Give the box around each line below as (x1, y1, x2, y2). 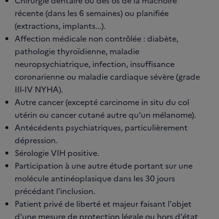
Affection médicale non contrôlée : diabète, (15, 33, 178, 44)
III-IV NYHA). (15, 84, 63, 95)
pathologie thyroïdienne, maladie (15, 45, 139, 57)
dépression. (15, 134, 58, 146)
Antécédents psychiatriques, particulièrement (15, 122, 188, 133)
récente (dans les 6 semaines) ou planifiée (15, 7, 169, 19)
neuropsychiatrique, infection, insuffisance (15, 58, 175, 69)
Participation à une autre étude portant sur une (15, 160, 193, 171)
